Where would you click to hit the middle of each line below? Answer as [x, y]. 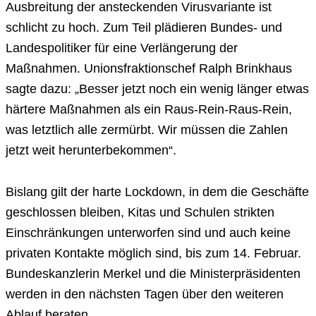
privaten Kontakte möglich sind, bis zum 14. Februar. [153, 253]
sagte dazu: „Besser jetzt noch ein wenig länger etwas [157, 89]
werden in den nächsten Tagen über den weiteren [145, 294]
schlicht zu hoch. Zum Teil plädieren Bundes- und [144, 27]
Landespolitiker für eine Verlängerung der [122, 48]
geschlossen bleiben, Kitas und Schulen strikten [140, 212]
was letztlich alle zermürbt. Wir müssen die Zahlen [147, 129]
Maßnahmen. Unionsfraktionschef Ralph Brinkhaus [149, 68]
